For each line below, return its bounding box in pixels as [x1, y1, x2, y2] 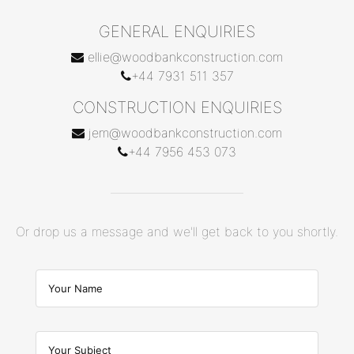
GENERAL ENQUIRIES [99, 22, 255, 42]
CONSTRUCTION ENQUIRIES [72, 98, 282, 118]
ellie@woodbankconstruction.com [88, 49, 283, 66]
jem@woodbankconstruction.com [88, 125, 282, 141]
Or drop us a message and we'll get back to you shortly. [16, 224, 338, 240]
